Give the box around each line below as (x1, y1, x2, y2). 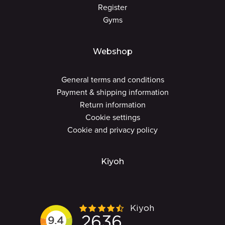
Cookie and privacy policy (67, 124, 158, 136)
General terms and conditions (61, 74, 164, 85)
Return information (79, 99, 146, 110)
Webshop (92, 47, 133, 56)
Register (98, 2, 127, 13)
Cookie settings (85, 111, 140, 123)
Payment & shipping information (56, 86, 169, 98)
